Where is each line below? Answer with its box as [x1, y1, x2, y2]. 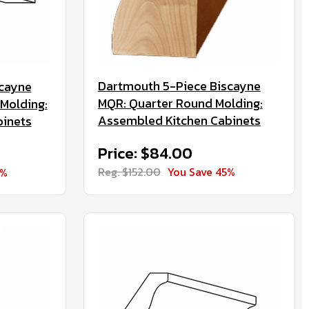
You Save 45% [167, 163, 235, 180]
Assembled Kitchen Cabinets [97, 111, 261, 130]
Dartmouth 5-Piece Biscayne [97, 77, 261, 95]
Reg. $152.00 [97, 163, 161, 180]
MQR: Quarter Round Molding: [97, 94, 263, 112]
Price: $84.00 [97, 142, 192, 165]
